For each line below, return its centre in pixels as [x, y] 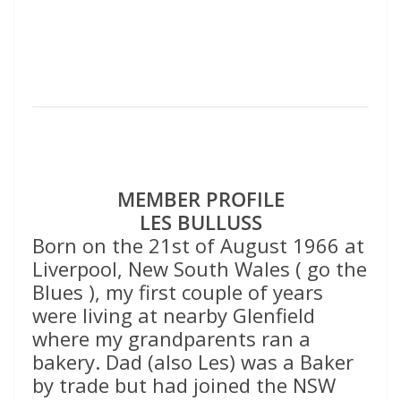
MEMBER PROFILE [200, 199]
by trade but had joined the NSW [184, 385]
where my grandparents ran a [171, 339]
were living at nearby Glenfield [174, 316]
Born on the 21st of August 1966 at [198, 246]
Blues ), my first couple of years [178, 292]
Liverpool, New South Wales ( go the [200, 269]
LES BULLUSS [200, 222]
